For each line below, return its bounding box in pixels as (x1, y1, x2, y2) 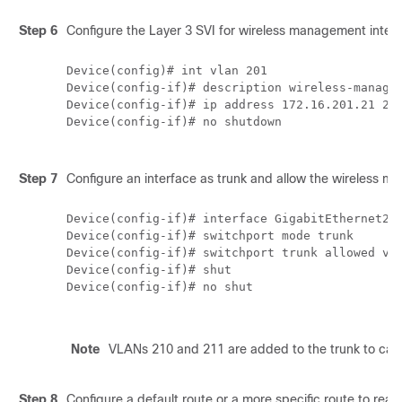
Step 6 (19, 23, 57, 38)
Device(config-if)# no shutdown (66, 115, 282, 128)
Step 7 (19, 171, 57, 186)
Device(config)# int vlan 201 (66, 64, 267, 77)
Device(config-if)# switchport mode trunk (66, 229, 354, 242)
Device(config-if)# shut (66, 263, 232, 276)
